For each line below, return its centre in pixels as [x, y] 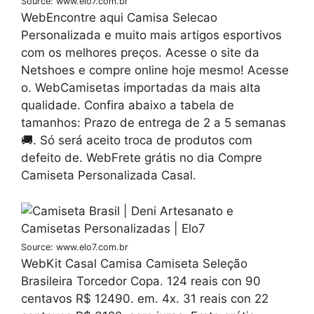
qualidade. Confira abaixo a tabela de [128, 105]
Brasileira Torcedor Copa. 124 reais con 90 [141, 281]
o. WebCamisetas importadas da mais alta [141, 88]
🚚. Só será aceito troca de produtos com [137, 141]
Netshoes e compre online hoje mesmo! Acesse [155, 70]
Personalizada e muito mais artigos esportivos [151, 35]
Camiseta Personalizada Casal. [109, 176]
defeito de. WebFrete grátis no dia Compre [142, 158]
